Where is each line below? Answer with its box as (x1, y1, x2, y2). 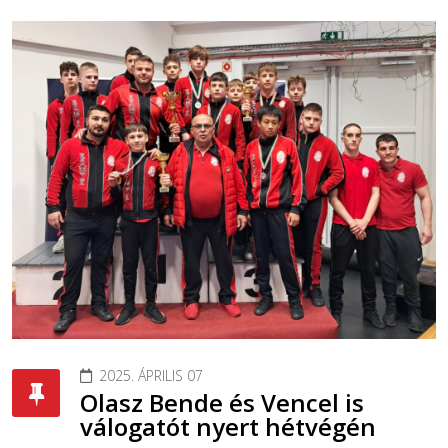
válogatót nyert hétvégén (80, 410, 376, 444)
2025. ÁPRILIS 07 (99, 366, 203, 386)
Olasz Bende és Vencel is (80, 386, 364, 420)
